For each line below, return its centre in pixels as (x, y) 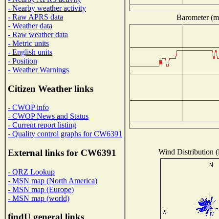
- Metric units (28, 43)
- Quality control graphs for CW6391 (65, 134)
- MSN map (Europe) (41, 189)
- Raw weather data (38, 34)
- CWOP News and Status (48, 116)
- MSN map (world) (39, 198)
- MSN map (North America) (53, 180)
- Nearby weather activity (47, 8)
